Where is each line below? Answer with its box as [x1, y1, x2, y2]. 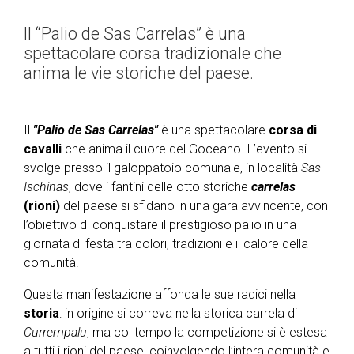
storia [24, 306, 59, 321]
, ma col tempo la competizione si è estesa [87, 325, 327, 340]
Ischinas [24, 179, 69, 194]
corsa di [269, 122, 317, 137]
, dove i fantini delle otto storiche [69, 179, 251, 194]
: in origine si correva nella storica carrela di [59, 306, 297, 321]
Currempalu [24, 325, 87, 340]
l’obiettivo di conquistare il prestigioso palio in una [24, 217, 296, 232]
